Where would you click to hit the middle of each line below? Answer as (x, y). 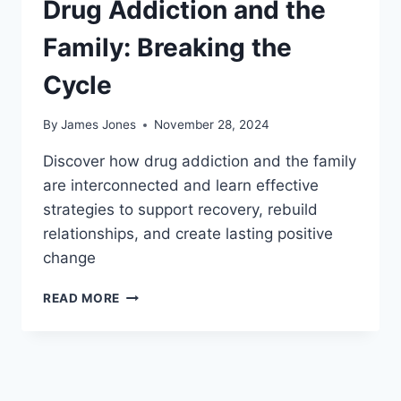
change (69, 258)
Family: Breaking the (167, 47)
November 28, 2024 (212, 125)
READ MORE (82, 299)
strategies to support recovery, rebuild (180, 210)
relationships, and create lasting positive (188, 234)
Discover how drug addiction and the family (200, 162)
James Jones (99, 125)
